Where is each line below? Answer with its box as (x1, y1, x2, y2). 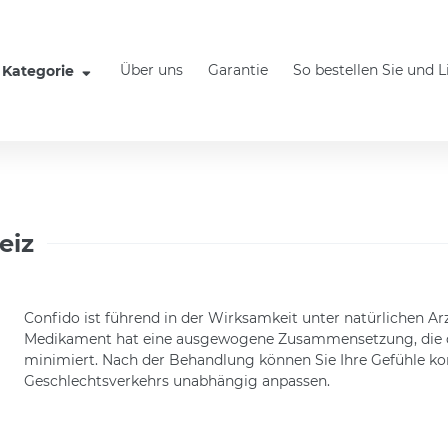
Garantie (208, 61, 268, 79)
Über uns (120, 61, 183, 79)
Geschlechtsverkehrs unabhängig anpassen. (24, 371, 330, 390)
